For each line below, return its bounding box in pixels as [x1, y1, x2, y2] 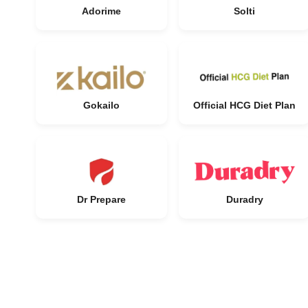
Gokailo [83, 100, 120, 111]
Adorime [82, 5, 121, 16]
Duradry [225, 194, 263, 205]
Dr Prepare [77, 194, 126, 205]
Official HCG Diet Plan [193, 100, 296, 111]
